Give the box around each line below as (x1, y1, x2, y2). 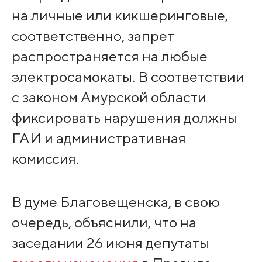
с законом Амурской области (11, 88, 206, 106)
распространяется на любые (11, 47, 208, 65)
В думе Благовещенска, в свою (11, 193, 220, 211)
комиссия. (11, 150, 79, 168)
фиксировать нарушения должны (11, 109, 237, 127)
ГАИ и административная (11, 129, 186, 147)
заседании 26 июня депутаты (11, 234, 209, 252)
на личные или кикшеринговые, (11, 6, 228, 25)
